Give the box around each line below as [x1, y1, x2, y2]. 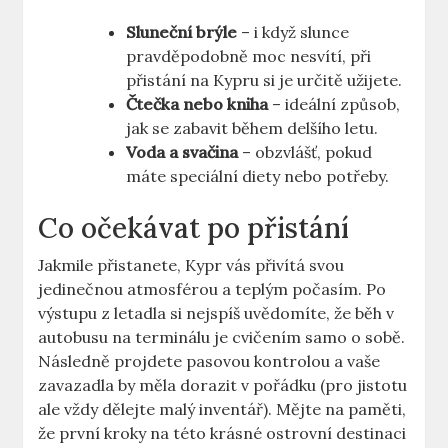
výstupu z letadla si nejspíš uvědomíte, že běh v [38, 303, 395, 324]
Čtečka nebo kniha [126, 94, 269, 115]
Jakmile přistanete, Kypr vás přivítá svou [38, 255, 345, 276]
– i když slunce [237, 22, 350, 43]
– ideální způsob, [268, 94, 401, 115]
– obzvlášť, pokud [238, 142, 373, 163]
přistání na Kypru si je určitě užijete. [126, 70, 403, 91]
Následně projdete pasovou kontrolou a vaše [38, 351, 381, 372]
